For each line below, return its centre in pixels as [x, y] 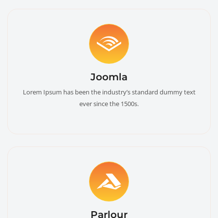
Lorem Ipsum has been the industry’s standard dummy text [109, 92]
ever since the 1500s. [109, 104]
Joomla [109, 77]
